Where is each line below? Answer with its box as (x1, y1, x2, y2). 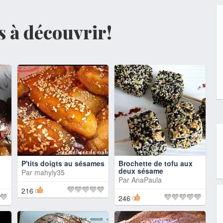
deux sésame (118, 166, 163, 176)
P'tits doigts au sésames (21, 158, 105, 168)
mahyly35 (34, 167, 65, 177)
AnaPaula (131, 175, 162, 185)
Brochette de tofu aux (118, 158, 193, 168)
